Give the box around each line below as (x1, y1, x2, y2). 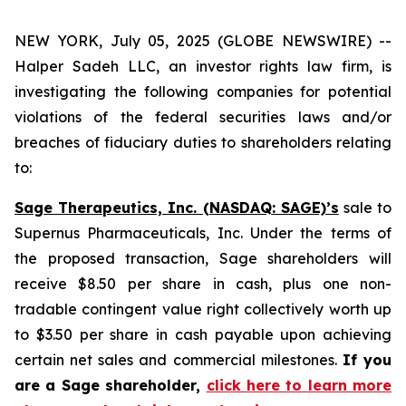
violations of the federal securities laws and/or (14, 108, 391, 126)
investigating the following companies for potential (14, 82, 391, 101)
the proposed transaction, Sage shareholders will (14, 249, 391, 267)
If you (342, 351, 392, 369)
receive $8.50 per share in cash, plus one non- (14, 275, 391, 293)
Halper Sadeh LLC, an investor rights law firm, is (14, 57, 391, 75)
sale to (338, 198, 392, 217)
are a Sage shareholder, (14, 376, 207, 394)
